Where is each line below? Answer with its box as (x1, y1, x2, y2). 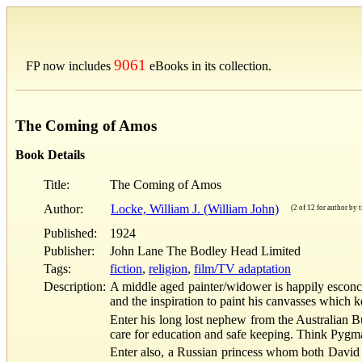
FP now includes (26, 59, 114, 73)
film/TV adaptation (194, 261, 291, 276)
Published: (44, 225, 107, 240)
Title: (44, 177, 69, 192)
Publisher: (44, 243, 95, 258)
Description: (44, 279, 106, 293)
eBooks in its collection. (146, 59, 271, 73)
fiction (110, 261, 142, 276)
